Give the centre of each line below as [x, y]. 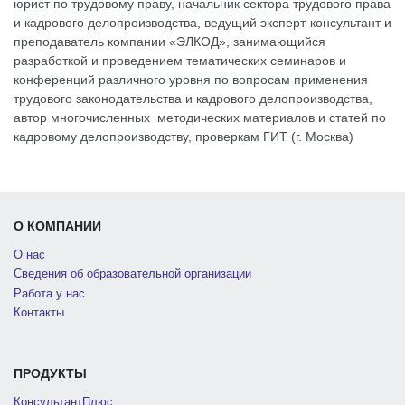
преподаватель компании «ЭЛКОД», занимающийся [170, 42]
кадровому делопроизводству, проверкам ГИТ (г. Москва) [184, 137]
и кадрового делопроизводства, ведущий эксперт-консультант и [202, 23]
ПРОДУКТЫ [50, 373]
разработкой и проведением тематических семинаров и [180, 61]
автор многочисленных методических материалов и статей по [200, 118]
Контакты [39, 312]
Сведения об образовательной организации [132, 274]
